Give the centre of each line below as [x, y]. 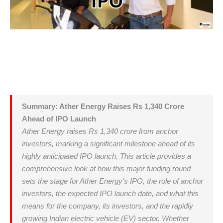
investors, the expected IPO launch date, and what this [110, 194]
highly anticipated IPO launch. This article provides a [107, 156]
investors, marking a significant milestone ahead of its [109, 144]
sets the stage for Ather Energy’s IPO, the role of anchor [112, 181]
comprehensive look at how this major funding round [106, 169]
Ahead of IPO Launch [59, 119]
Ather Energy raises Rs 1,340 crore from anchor [100, 131]
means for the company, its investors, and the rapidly [108, 206]
